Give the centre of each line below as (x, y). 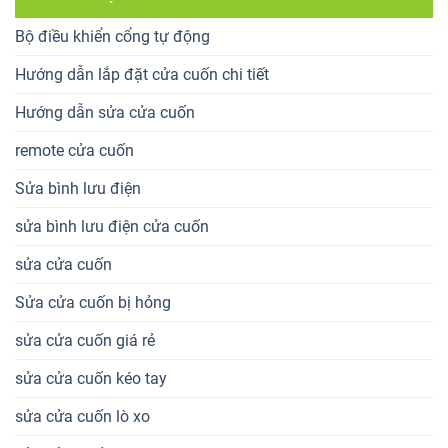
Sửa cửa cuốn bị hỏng (93, 303)
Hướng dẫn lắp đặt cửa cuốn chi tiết (142, 75)
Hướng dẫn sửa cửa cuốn (105, 113)
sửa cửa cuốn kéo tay (91, 379)
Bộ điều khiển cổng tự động (112, 37)
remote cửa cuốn (74, 151)
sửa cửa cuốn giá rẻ (85, 341)
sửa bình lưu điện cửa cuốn (112, 227)
